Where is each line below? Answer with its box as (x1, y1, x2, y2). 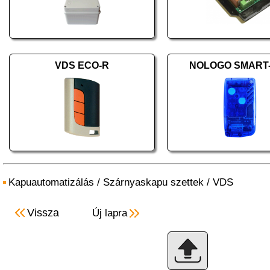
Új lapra (92, 207, 127, 219)
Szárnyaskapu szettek (103, 177, 204, 188)
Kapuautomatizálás (8, 177, 94, 188)
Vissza (27, 207, 59, 219)
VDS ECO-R (55, 60, 109, 71)
